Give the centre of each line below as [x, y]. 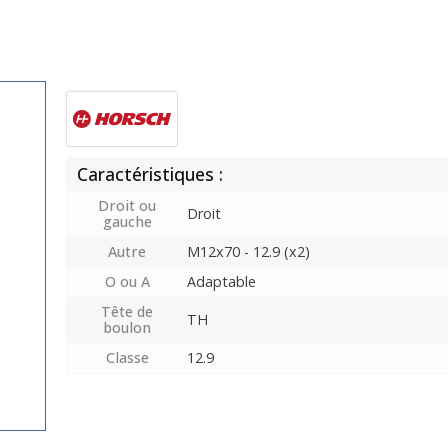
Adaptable [221, 282]
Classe [127, 358]
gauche [127, 222]
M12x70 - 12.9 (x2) [248, 252]
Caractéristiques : [150, 174]
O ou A [127, 282]
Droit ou [127, 206]
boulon [127, 328]
